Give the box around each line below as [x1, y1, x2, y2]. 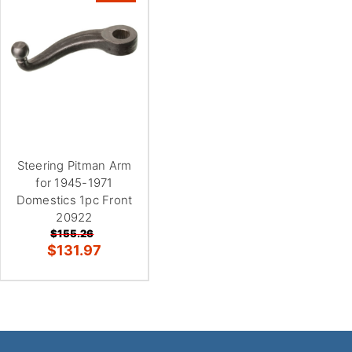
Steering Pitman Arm [16, 157, 132, 173]
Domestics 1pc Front [16, 192, 133, 207]
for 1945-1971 [35, 174, 113, 190]
